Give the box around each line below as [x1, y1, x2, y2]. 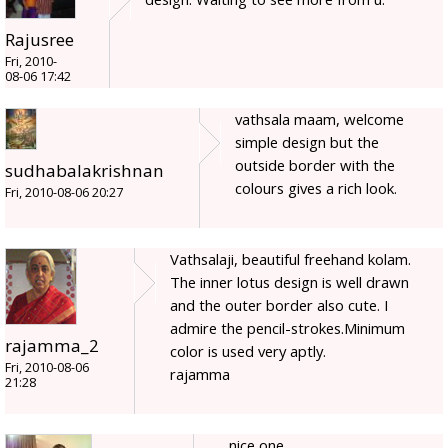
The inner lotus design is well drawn [170, 272, 409, 293]
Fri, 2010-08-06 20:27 [5, 184, 123, 202]
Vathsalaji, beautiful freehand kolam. [170, 249, 411, 270]
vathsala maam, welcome [235, 109, 404, 130]
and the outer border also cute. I [170, 295, 389, 316]
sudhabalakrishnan [5, 159, 164, 183]
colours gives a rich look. [235, 178, 397, 199]
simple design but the [235, 132, 379, 153]
